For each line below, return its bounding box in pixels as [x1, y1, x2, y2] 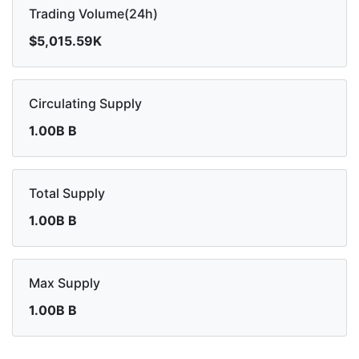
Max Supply [29, 274, 100, 291]
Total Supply [29, 184, 105, 201]
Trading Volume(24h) [29, 5, 158, 22]
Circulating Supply [29, 95, 142, 111]
